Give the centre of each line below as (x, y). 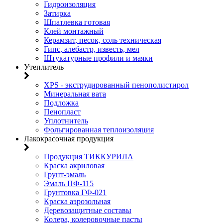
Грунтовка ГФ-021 (75, 192)
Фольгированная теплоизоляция (99, 130)
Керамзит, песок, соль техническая (103, 40)
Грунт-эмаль (65, 174)
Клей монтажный (74, 31)
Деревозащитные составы (88, 210)
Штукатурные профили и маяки (98, 58)
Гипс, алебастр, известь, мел (92, 49)
